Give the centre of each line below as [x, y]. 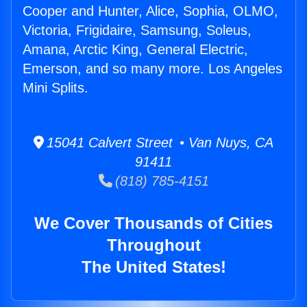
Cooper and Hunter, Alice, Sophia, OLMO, [150, 11]
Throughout [153, 245]
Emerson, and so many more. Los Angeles [152, 69]
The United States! [153, 267]
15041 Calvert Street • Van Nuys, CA [159, 143]
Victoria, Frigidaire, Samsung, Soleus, [137, 30]
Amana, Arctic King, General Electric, [135, 50]
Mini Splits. [56, 88]
